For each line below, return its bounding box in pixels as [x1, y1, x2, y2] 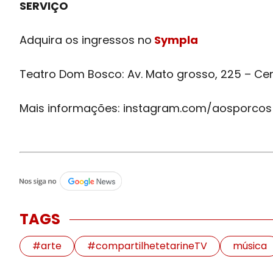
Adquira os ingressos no [19, 32, 152, 48]
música [233, 239, 267, 253]
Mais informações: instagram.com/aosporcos [19, 100, 272, 116]
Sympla [154, 32, 198, 48]
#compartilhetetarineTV [87, 239, 207, 253]
